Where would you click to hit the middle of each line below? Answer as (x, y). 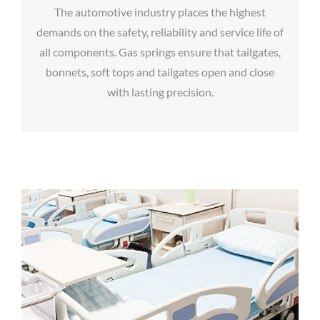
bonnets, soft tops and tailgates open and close (160, 71)
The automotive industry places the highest (160, 11)
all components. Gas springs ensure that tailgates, (160, 51)
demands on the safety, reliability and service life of (160, 31)
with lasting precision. (160, 91)
